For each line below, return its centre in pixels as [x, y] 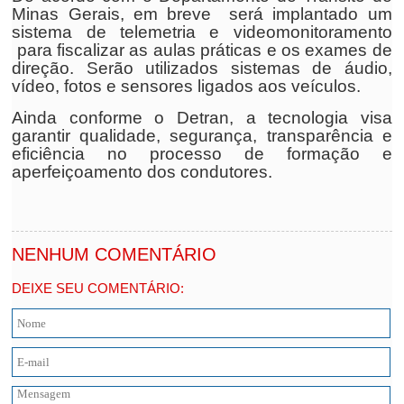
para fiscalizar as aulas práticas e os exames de [202, 50]
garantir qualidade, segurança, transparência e [202, 136]
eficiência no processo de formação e [202, 154]
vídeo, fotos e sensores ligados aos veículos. [187, 86]
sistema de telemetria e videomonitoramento [202, 32]
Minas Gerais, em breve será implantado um [202, 14]
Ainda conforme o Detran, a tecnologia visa [202, 118]
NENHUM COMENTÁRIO [115, 254]
